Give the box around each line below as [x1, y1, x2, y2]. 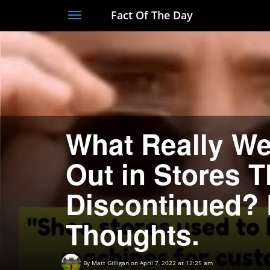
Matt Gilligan [92, 259, 129, 268]
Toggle [74, 11, 125, 34]
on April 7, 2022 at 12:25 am [131, 259, 213, 268]
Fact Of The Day [107, 8, 193, 22]
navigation [74, 35, 156, 58]
